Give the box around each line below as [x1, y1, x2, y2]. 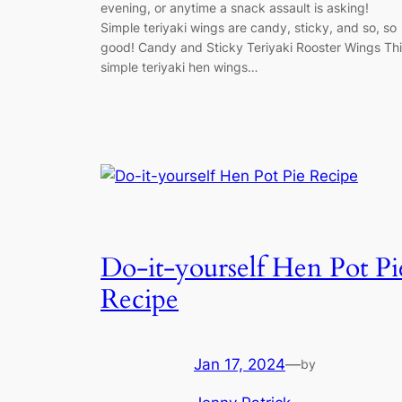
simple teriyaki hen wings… [100, 59, 258, 75]
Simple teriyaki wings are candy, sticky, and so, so [100, 20, 397, 36]
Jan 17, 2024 [194, 355, 285, 374]
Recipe [100, 281, 179, 318]
